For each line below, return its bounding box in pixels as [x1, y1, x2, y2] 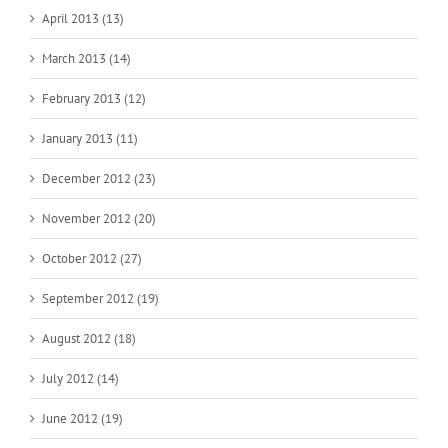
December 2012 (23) [42, 169, 156, 187]
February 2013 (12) [42, 89, 146, 107]
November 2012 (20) [42, 209, 156, 227]
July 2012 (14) [42, 369, 119, 387]
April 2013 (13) [42, 9, 124, 27]
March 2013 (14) [42, 49, 131, 67]
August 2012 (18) [42, 329, 136, 347]
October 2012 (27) [42, 249, 142, 267]
